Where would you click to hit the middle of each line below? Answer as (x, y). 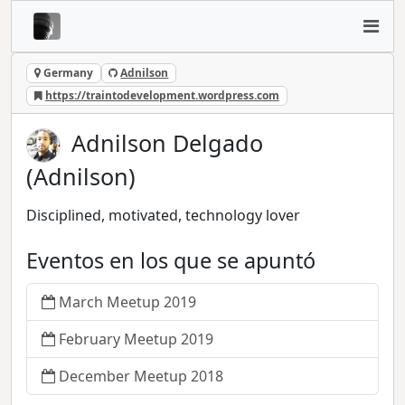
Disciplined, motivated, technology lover (163, 216)
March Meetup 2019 (127, 302)
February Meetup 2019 (136, 339)
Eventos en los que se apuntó (171, 260)
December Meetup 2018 (141, 377)
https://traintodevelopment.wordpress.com (162, 96)
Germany (66, 73)
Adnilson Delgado (168, 143)
